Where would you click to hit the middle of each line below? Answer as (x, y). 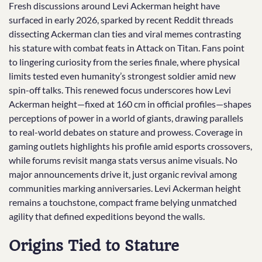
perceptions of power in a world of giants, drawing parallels (126, 118)
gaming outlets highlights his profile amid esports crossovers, (130, 146)
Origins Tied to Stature (94, 245)
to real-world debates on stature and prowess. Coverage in (126, 132)
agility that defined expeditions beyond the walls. (107, 216)
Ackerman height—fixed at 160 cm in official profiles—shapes (130, 104)
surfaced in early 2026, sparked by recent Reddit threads (121, 19)
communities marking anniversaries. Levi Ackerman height (125, 188)
